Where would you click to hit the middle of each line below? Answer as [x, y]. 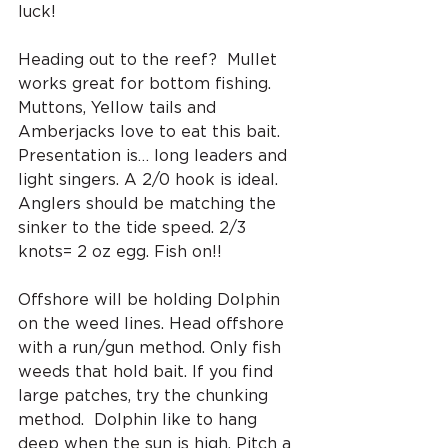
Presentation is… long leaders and [155, 155]
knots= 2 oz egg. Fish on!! [120, 251]
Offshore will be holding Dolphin [151, 299]
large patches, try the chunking [145, 395]
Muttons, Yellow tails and [119, 107]
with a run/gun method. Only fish [152, 347]
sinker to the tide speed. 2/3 [134, 227]
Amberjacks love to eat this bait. [151, 131]
